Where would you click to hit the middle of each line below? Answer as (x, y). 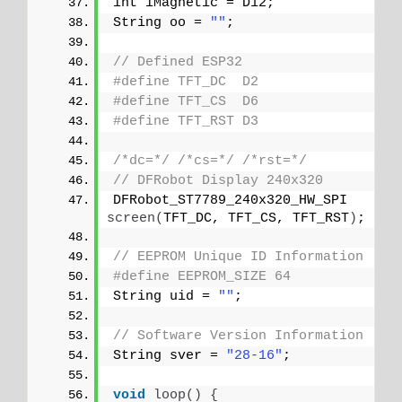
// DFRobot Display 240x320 (218, 180)
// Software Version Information (238, 336)
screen (131, 218)
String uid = (166, 296)
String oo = (162, 22)
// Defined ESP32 (178, 62)
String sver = (170, 355)
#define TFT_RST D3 (186, 121)
